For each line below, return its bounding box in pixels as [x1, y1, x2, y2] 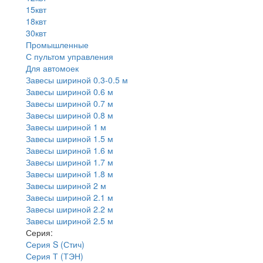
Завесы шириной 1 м [26, 120, 106, 133]
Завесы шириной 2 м [26, 179, 106, 191]
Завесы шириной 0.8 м [26, 109, 113, 121]
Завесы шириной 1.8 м [26, 167, 113, 180]
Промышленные [26, 38, 89, 50]
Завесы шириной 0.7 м [26, 97, 113, 109]
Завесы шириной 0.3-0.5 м [26, 73, 128, 86]
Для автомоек [26, 62, 79, 74]
